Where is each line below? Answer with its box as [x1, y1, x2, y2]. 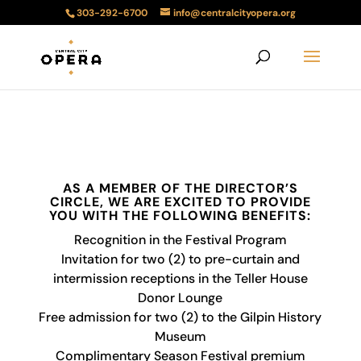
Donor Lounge [138, 289, 223, 306]
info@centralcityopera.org [172, 6, 296, 19]
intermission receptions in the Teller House [52, 270, 308, 287]
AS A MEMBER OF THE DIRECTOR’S [62, 180, 298, 197]
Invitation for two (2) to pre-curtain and [60, 251, 300, 268]
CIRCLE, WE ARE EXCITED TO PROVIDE [49, 193, 311, 210]
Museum [154, 328, 206, 345]
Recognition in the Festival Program [73, 231, 287, 248]
